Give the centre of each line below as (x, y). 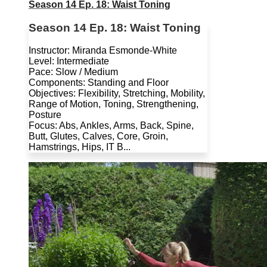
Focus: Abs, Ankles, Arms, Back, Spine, (111, 126)
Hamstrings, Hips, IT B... (80, 147)
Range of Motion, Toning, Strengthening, (114, 104)
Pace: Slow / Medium (73, 72)
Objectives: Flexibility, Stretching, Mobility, (117, 94)
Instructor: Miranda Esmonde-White (103, 51)
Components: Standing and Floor (99, 83)
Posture (45, 115)
